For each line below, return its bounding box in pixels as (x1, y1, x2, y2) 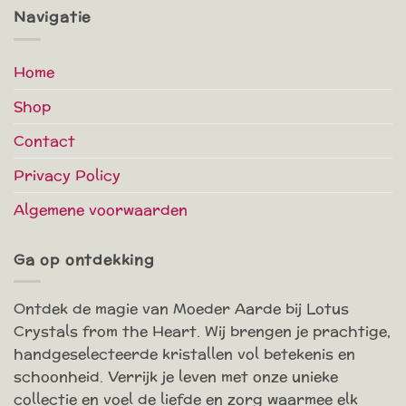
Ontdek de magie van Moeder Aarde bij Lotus (14, 295, 349, 323)
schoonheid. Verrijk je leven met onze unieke (14, 363, 338, 391)
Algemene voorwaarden (14, 196, 188, 223)
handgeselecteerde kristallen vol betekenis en (14, 341, 355, 368)
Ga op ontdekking (14, 246, 155, 273)
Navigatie (14, 4, 92, 31)
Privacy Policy (14, 161, 121, 188)
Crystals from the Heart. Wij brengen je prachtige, (14, 318, 391, 345)
